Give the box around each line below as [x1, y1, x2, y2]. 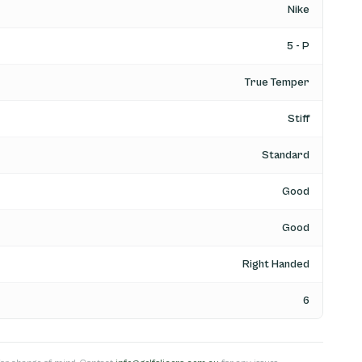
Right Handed [242, 258, 309, 271]
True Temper [244, 76, 309, 90]
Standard [261, 149, 309, 162]
